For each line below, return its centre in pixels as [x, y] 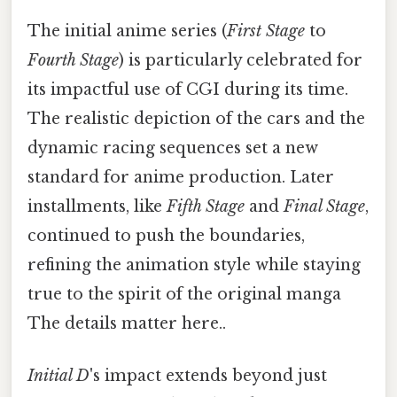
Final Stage [324, 206]
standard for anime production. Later [181, 177]
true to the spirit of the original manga [184, 294]
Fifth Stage [206, 206]
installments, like [97, 206]
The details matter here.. [127, 323]
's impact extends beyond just [208, 376]
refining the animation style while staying [194, 265]
